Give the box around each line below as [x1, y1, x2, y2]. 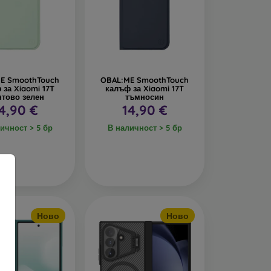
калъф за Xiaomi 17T [105, 83, 184, 94]
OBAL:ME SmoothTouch [100, 75, 189, 85]
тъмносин [125, 92, 165, 102]
